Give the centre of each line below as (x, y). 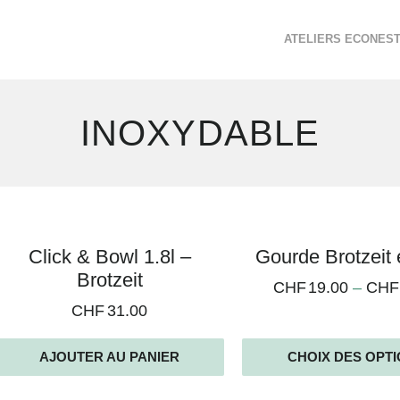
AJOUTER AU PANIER (110, 356)
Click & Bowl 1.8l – (109, 257)
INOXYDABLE (200, 133)
